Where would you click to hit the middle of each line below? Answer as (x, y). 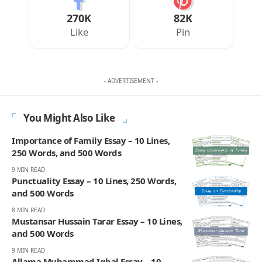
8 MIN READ (28, 210)
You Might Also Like (69, 118)
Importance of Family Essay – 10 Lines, (91, 141)
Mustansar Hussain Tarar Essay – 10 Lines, (97, 221)
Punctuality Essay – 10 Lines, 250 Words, (94, 181)
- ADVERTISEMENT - (131, 81)
